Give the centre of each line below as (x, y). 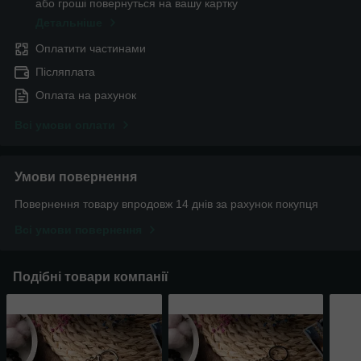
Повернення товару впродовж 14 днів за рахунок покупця (166, 204)
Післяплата (65, 72)
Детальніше (69, 23)
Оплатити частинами (91, 49)
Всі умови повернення (78, 230)
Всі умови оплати (65, 125)
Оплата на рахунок (86, 95)
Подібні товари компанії (91, 277)
